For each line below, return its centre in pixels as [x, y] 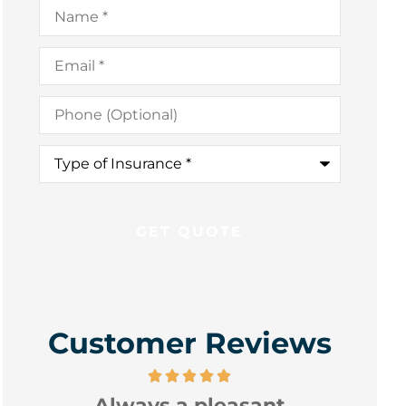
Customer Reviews [189, 343]
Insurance [73, 179]
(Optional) [73, 116]
